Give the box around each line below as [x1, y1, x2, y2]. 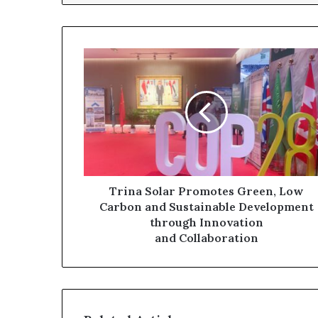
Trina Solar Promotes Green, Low [109, 183, 303, 198]
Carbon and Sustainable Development [99, 199, 314, 214]
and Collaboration [154, 230, 258, 245]
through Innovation [149, 214, 263, 229]
